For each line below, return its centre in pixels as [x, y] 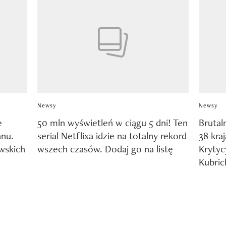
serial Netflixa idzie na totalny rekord [112, 136]
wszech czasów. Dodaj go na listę [105, 149]
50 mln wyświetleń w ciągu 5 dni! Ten [112, 123]
